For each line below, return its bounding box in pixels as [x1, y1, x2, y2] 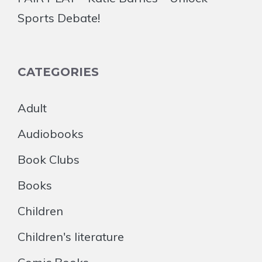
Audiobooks [18, 126, 84, 141]
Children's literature [18, 229, 124, 244]
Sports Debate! [18, 11, 100, 25]
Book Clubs [18, 152, 80, 167]
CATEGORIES [18, 65, 99, 79]
